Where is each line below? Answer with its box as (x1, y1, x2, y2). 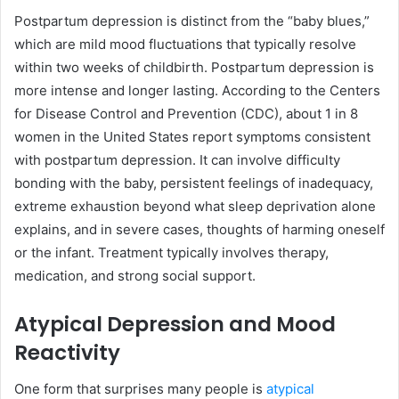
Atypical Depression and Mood (14, 310, 336, 339)
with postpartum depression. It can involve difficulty (14, 151, 340, 169)
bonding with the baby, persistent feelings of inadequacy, (14, 175, 373, 192)
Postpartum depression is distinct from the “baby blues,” (14, 12, 370, 30)
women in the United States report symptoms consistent (14, 128, 370, 146)
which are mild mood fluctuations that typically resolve (14, 36, 356, 53)
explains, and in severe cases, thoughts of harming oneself (14, 221, 385, 239)
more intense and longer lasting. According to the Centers (14, 82, 380, 100)
